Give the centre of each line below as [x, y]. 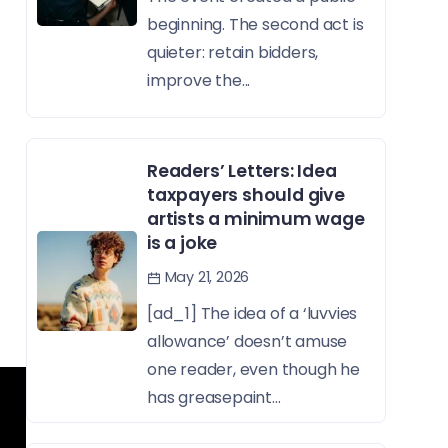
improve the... [199, 81]
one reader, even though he [253, 370]
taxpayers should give [246, 195]
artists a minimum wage [256, 219]
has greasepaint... [214, 398]
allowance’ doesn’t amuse [247, 342]
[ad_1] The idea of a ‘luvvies [252, 314]
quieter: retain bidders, [233, 53]
